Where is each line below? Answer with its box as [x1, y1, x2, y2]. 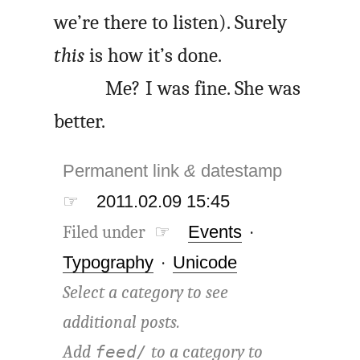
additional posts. [63, 312, 181, 333]
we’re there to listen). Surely [54, 11, 288, 34]
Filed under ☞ [63, 222, 171, 243]
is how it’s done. [84, 44, 223, 67]
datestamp [196, 161, 292, 182]
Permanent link [63, 161, 185, 182]
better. [54, 110, 106, 133]
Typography [63, 252, 154, 273]
